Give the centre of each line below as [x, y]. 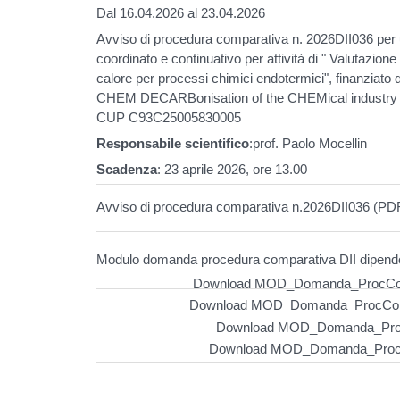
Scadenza [127, 169]
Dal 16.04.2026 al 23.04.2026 [181, 12]
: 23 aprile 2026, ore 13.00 [233, 169]
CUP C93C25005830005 [169, 117]
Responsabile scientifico [173, 143]
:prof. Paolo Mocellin [308, 143]
